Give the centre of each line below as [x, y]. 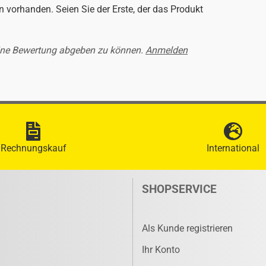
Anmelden [167, 50]
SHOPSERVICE [179, 189]
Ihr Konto [161, 250]
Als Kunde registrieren [187, 228]
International [233, 148]
